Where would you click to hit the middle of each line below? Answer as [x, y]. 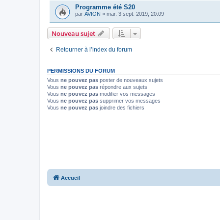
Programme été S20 [105, 7]
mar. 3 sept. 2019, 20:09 [135, 14]
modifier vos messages [127, 94]
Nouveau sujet [73, 33]
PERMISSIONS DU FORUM [81, 70]
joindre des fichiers [121, 107]
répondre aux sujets [123, 87]
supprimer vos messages [129, 100]
